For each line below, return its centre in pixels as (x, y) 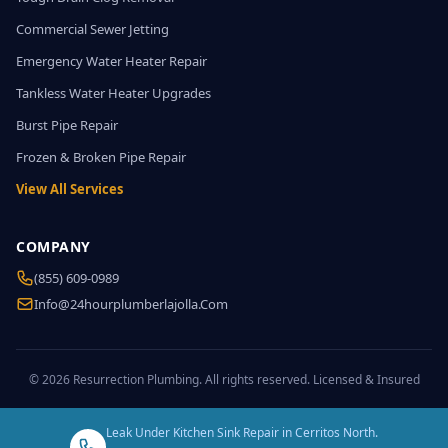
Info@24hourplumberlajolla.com (131, 304)
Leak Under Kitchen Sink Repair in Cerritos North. (242, 432)
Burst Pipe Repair (67, 125)
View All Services (69, 189)
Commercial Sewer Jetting (92, 29)
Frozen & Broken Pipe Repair (101, 157)
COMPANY (53, 246)
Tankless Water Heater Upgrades (113, 93)
